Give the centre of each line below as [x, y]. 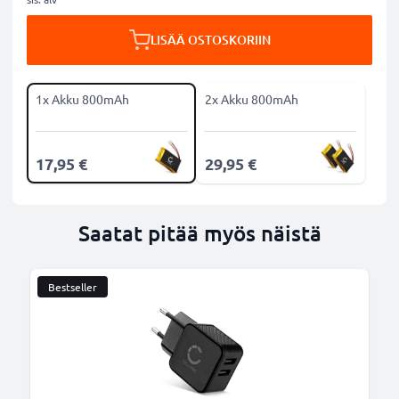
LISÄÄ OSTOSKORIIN [210, 40]
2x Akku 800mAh [252, 99]
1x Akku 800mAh [82, 99]
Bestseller [73, 287]
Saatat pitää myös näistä [199, 233]
